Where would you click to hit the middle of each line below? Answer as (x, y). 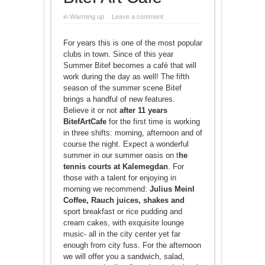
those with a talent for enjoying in (119, 177)
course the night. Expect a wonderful (126, 144)
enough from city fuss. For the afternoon (132, 245)
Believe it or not (91, 110)
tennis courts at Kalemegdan (115, 166)
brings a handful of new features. (119, 99)
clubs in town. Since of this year (118, 54)
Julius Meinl (172, 189)
